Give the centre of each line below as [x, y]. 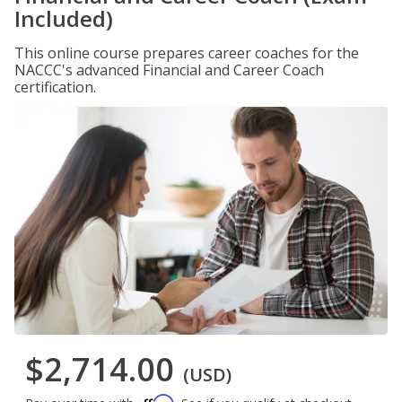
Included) [64, 18]
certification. [55, 87]
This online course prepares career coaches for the [187, 53]
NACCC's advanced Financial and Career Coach [169, 70]
